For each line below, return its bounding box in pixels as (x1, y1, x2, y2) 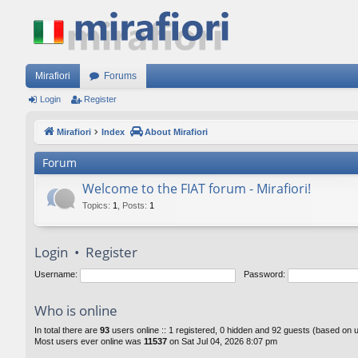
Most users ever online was (34, 336, 144, 346)
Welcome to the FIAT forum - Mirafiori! (82, 180, 311, 197)
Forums (104, 70, 137, 82)
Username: (34, 269, 78, 280)
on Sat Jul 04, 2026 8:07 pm (167, 336, 277, 346)
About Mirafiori (145, 127, 208, 137)
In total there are (34, 325, 100, 335)
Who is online (34, 301, 117, 320)
